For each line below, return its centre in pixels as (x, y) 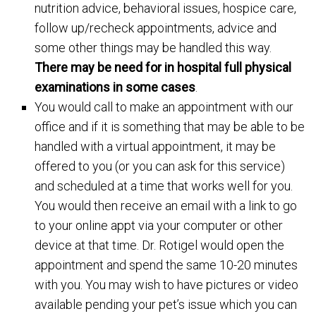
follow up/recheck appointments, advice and (156, 28)
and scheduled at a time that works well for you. (164, 186)
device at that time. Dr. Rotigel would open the (160, 245)
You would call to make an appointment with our (164, 107)
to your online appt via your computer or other (159, 225)
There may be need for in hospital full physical (163, 67)
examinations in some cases (115, 87)
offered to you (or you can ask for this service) (160, 166)
